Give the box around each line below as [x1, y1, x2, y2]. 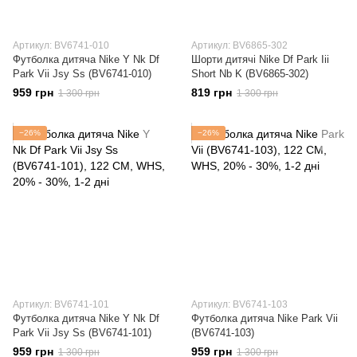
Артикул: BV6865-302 [191, 40, 288, 51]
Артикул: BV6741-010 [13, 40, 109, 51]
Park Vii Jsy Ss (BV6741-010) [13, 68, 151, 80]
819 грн [191, 86, 232, 99]
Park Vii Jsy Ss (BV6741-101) [13, 327, 151, 339]
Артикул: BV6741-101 [13, 299, 109, 310]
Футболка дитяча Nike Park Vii [191, 312, 338, 324]
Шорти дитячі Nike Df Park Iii [191, 53, 329, 65]
